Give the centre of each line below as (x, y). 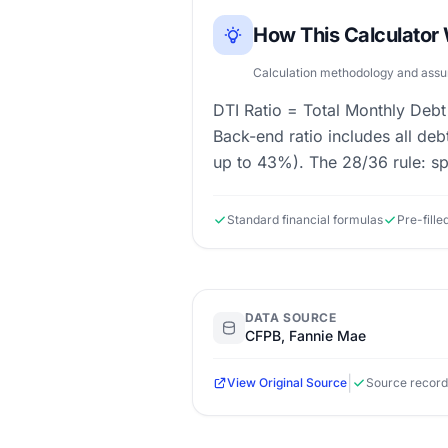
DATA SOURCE (291, 317)
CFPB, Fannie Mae (305, 335)
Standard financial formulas (305, 219)
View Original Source (287, 382)
